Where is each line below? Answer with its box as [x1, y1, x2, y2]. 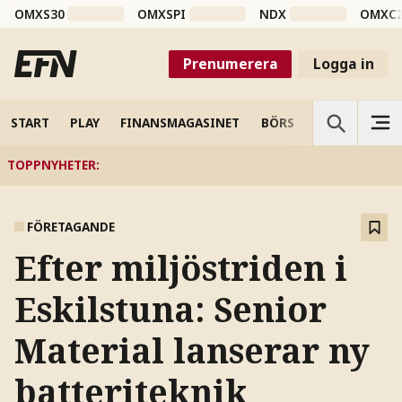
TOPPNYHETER [6, 156, 96, 174]
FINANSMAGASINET [120, 113, 240, 131]
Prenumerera [182, 53, 278, 74]
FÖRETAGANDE [27, 218, 116, 236]
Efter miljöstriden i [13, 245, 347, 292]
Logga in [312, 53, 374, 74]
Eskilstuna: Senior [13, 286, 327, 333]
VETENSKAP [315, 113, 386, 131]
